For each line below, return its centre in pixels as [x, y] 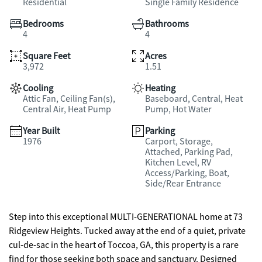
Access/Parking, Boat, [187, 173]
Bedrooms [43, 24]
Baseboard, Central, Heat [194, 99]
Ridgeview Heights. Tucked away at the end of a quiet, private [127, 231]
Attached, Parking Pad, [189, 152]
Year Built [41, 131]
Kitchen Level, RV [178, 163]
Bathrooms [167, 24]
